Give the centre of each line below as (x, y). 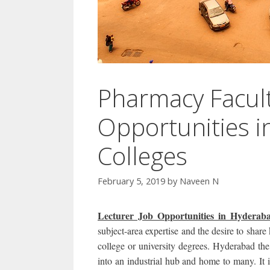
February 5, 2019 (131, 181)
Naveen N (199, 181)
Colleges (143, 156)
